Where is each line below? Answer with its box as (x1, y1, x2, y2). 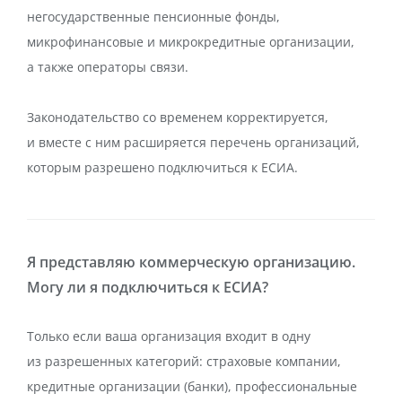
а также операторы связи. (27, 58, 188, 75)
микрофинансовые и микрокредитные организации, (27, 33, 354, 50)
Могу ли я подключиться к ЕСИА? (27, 277, 268, 297)
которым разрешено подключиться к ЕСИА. (27, 159, 298, 176)
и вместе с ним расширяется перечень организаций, (27, 134, 360, 151)
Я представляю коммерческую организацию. (27, 252, 355, 272)
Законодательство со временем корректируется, (27, 109, 328, 126)
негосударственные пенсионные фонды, (27, 8, 280, 25)
